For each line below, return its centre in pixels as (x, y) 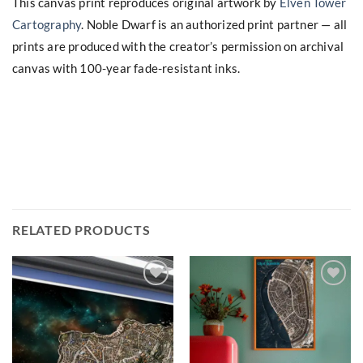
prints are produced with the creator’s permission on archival (178, 46)
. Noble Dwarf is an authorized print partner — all (214, 24)
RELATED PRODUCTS (81, 230)
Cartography (47, 24)
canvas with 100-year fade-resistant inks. (126, 68)
